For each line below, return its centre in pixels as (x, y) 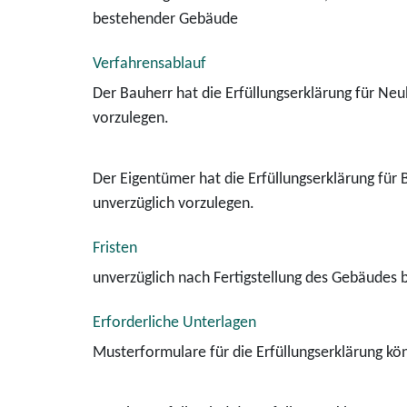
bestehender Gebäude (165, 20)
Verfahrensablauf (149, 64)
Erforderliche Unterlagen (174, 323)
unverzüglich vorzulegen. (174, 204)
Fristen (115, 248)
